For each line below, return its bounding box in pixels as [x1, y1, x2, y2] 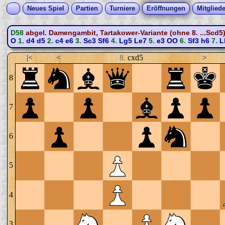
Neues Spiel [27, 5, 64, 12]
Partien [76, 5, 98, 12]
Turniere [109, 5, 135, 12]
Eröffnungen [147, 5, 185, 12]
